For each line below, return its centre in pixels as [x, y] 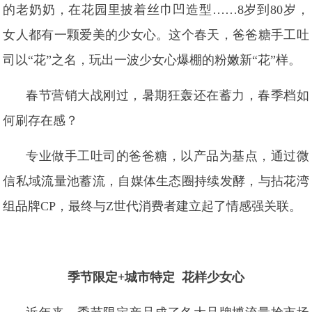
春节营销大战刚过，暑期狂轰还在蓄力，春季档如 [167, 95]
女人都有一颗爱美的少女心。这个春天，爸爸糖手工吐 [156, 35]
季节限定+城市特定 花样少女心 [156, 277]
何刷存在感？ [41, 120]
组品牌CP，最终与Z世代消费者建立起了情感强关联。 [153, 206]
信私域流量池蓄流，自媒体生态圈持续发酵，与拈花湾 [156, 181]
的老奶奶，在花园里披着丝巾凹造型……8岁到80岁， [156, 10]
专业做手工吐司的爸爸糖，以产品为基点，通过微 [167, 156]
